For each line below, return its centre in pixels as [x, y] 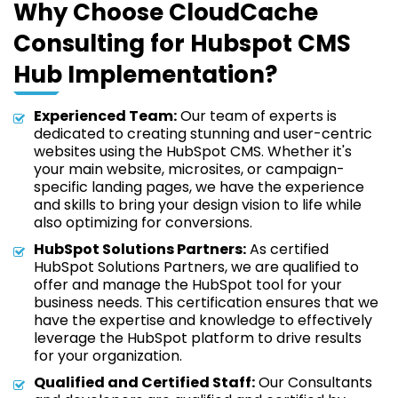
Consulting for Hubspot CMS [182, 44]
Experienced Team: [105, 116]
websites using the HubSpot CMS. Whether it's [193, 151]
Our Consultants [314, 382]
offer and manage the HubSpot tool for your [188, 285]
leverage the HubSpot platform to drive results [198, 338]
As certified [287, 249]
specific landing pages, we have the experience [199, 187]
